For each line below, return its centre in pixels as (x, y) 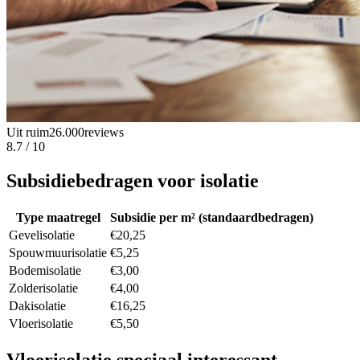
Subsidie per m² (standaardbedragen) (212, 217)
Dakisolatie (37, 305)
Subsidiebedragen (80, 180)
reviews (104, 132)
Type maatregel (58, 217)
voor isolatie (206, 180)
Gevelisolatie (42, 235)
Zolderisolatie (43, 288)
